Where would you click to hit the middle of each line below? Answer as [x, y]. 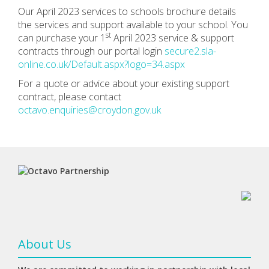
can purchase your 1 [62, 38]
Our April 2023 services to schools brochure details [127, 11]
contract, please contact [70, 97]
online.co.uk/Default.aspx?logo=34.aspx [101, 64]
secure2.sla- [190, 51]
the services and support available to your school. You [133, 25]
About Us [45, 244]
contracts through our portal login [91, 51]
